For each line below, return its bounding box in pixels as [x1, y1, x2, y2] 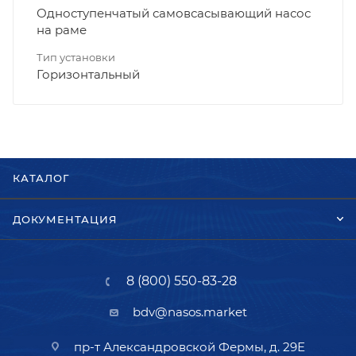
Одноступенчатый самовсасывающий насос [37, 5, 311, 21]
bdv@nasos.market [132, 304, 247, 319]
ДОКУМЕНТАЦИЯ [13, 213, 118, 226]
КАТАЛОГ [13, 172, 70, 184]
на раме [37, 21, 87, 37]
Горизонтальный [37, 66, 140, 82]
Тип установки [37, 50, 115, 64]
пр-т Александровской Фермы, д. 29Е [74, 339, 305, 354]
